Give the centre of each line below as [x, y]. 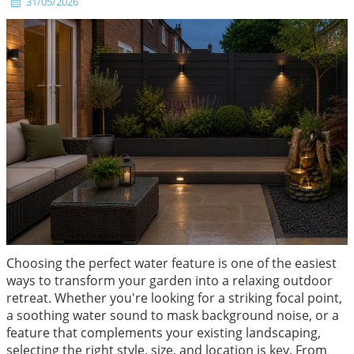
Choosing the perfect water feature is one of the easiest [171, 264]
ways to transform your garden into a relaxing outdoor [169, 281]
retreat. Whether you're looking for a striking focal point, [174, 298]
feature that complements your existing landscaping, [163, 333]
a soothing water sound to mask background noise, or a [172, 316]
